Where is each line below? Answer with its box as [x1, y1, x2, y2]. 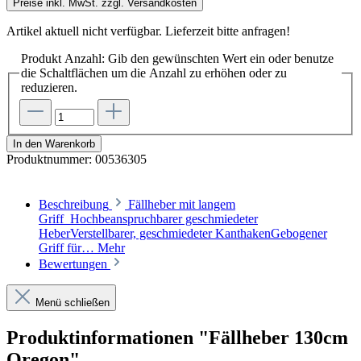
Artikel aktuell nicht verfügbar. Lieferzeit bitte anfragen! [6, 23, 290, 38]
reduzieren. [21, 80, 77, 94]
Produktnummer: [6, 152, 95, 167]
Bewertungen [39, 257, 110, 272]
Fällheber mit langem [128, 197, 235, 212]
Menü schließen [35, 297, 110, 309]
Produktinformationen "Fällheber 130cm [6, 327, 348, 349]
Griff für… [39, 241, 98, 255]
